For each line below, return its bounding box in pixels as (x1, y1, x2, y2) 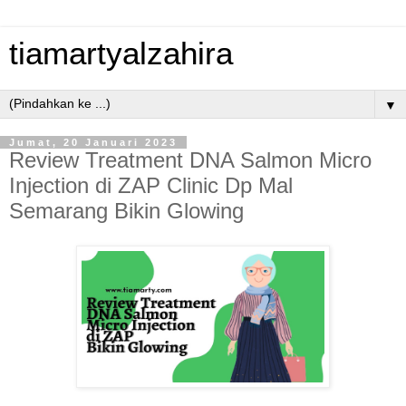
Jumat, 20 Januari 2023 (9, 137, 178, 148)
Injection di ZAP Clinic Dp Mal (9, 173, 293, 198)
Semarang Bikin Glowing (9, 198, 244, 223)
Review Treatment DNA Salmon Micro (9, 148, 372, 172)
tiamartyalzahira (9, 36, 233, 71)
